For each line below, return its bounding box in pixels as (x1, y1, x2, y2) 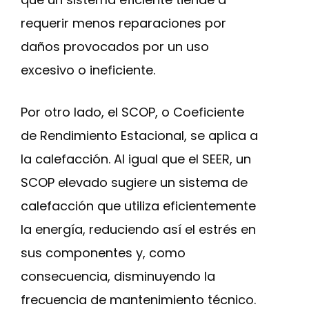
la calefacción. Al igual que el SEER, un (21, 150, 251, 168)
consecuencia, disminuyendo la (21, 268, 215, 285)
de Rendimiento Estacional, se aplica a (21, 127, 258, 144)
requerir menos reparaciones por (21, 14, 226, 32)
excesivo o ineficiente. (21, 61, 155, 79)
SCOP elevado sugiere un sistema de (21, 174, 248, 191)
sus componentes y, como (21, 244, 186, 261)
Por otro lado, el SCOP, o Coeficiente (21, 103, 244, 121)
